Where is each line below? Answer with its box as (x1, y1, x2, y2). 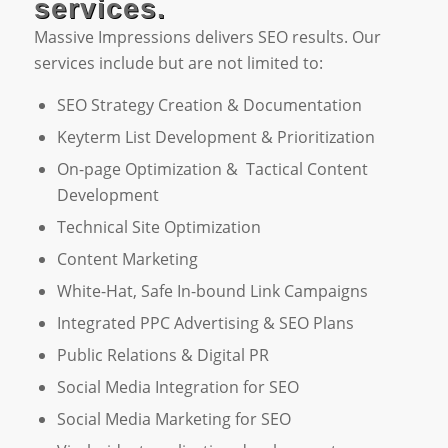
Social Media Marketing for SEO (56, 408, 291, 431)
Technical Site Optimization (56, 216, 261, 239)
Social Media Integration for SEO (56, 376, 299, 399)
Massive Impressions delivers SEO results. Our (33, 25, 381, 48)
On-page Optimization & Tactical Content (56, 158, 368, 181)
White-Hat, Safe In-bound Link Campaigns (56, 280, 368, 303)
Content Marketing (56, 248, 198, 271)
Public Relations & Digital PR (56, 344, 269, 367)
